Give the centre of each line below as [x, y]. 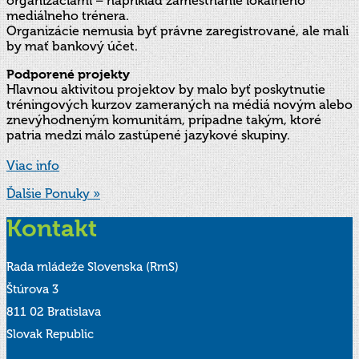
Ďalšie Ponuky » [53, 193]
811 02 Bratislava [54, 312]
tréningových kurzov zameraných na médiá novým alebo [179, 104]
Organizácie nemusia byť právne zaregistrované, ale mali [177, 30]
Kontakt [52, 228]
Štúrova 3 [32, 289]
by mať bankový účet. [72, 46]
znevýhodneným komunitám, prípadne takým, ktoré [164, 119]
